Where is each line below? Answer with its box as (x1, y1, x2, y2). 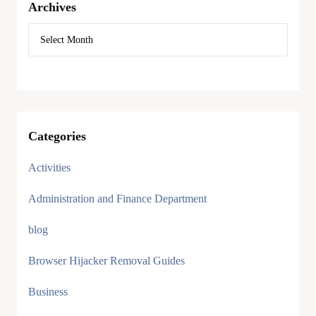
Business (28, 286, 68, 298)
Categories (28, 129, 86, 143)
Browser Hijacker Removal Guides (28, 255, 185, 267)
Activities (28, 162, 71, 174)
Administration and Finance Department (28, 193, 207, 205)
